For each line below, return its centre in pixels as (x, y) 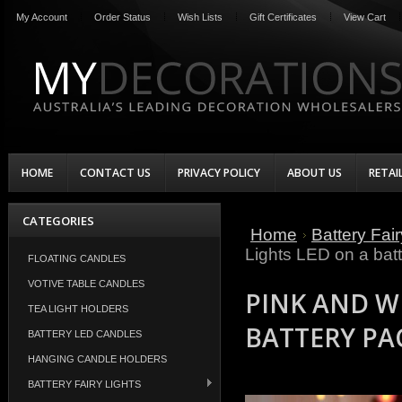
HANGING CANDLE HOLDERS (97, 359)
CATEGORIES (58, 221)
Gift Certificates (283, 17)
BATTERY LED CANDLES (85, 334)
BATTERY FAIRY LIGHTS (84, 384)
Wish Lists (200, 17)
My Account (42, 17)
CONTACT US (115, 173)
